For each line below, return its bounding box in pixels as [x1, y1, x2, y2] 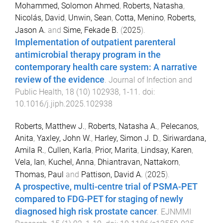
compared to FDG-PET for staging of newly [15, 194, 183, 205]
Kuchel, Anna [48, 157, 94, 167]
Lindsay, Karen [141, 145, 192, 155]
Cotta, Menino [115, 13, 164, 23]
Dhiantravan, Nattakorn [98, 157, 179, 167]
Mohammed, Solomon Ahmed [15, 1, 119, 11]
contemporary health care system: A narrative [15, 62, 197, 73]
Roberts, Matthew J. [15, 121, 85, 131]
